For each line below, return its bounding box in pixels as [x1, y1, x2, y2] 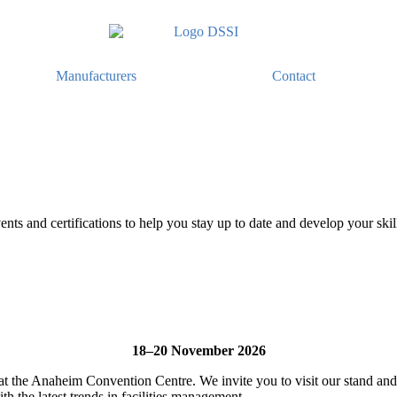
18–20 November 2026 [131, 343, 266, 359]
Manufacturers [56, 68, 137, 84]
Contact [271, 68, 315, 84]
